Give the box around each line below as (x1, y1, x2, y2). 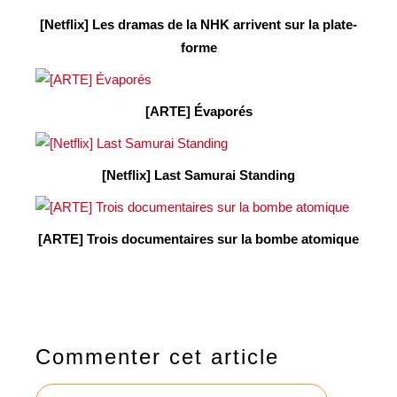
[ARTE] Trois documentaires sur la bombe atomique (38, 230, 359, 246)
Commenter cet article (35, 344, 279, 369)
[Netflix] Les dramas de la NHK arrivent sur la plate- (40, 16, 357, 32)
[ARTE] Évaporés (144, 103, 253, 119)
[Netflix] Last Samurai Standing (102, 167, 295, 183)
